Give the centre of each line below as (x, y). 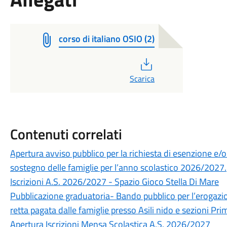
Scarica (142, 79)
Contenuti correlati (66, 134)
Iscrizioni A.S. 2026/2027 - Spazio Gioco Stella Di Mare (114, 182)
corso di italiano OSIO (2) (106, 39)
